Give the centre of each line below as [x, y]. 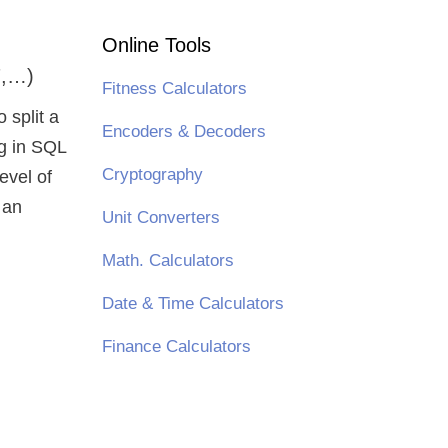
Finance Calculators [176, 346]
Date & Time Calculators [192, 303]
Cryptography [152, 174]
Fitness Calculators [174, 88]
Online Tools [156, 45]
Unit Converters [160, 217]
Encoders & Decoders [183, 131]
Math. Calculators [167, 260]
